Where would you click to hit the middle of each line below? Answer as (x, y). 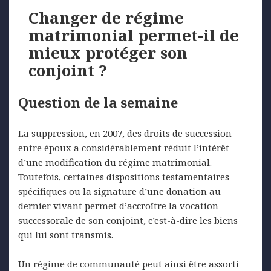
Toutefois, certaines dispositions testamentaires (124, 177)
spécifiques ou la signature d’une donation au (119, 191)
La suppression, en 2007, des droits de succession (125, 133)
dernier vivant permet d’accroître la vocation (118, 206)
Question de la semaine (98, 103)
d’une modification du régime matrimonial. (115, 162)
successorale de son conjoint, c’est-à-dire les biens (128, 220)
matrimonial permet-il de (134, 35)
